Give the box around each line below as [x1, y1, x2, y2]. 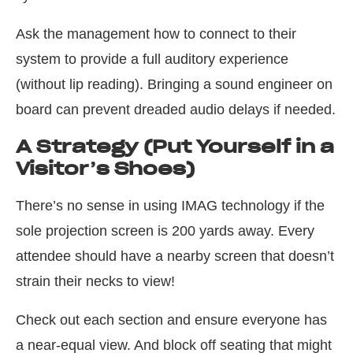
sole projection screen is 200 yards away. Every [16, 223, 314, 240]
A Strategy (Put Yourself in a [16, 136, 334, 158]
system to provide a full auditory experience [16, 51, 288, 68]
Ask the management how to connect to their [16, 26, 296, 43]
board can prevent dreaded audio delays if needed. [16, 102, 336, 118]
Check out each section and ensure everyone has [16, 312, 327, 329]
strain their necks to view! [16, 273, 175, 290]
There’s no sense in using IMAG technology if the [16, 198, 325, 214]
